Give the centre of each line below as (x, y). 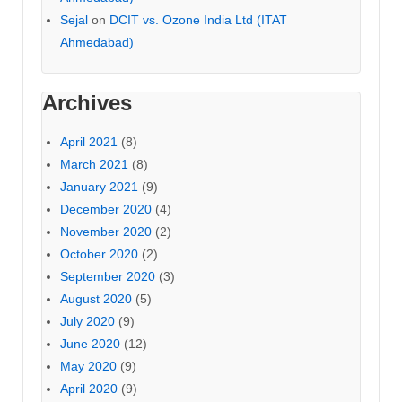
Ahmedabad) (97, 43)
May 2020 (88, 367)
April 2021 (89, 142)
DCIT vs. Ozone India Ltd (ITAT (198, 20)
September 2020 (108, 277)
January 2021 (99, 187)
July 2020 (87, 322)
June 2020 (90, 344)
